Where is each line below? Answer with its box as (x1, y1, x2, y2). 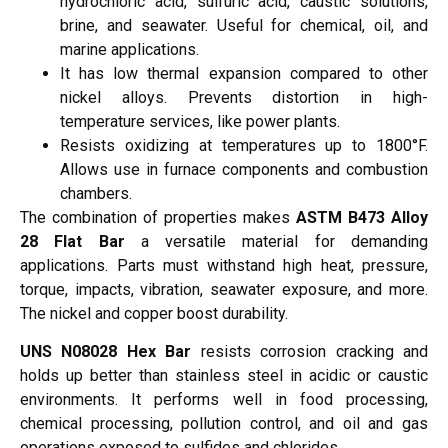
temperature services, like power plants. (60, 111, 340, 131)
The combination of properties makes (20, 207, 296, 227)
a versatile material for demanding (124, 231, 429, 251)
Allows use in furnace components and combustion (60, 159, 428, 179)
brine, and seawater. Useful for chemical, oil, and (60, 15, 428, 35)
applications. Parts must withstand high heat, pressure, (20, 255, 428, 275)
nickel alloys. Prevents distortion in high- (60, 87, 428, 107)
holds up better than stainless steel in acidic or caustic (20, 366, 428, 386)
